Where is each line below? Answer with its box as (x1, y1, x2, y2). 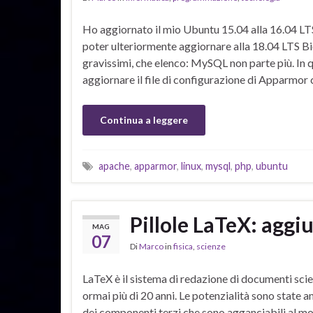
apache (99, 160, 130, 172)
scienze (196, 241, 226, 252)
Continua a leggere (100, 114, 188, 126)
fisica (173, 241, 193, 252)
